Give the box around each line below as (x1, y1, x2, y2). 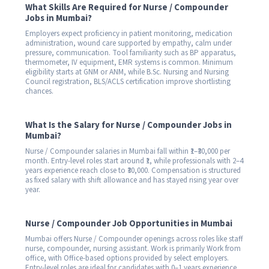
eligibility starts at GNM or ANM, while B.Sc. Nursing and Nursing (25, 66, 229, 77)
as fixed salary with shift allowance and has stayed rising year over (25, 174, 238, 186)
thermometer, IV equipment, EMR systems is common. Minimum (25, 56, 233, 68)
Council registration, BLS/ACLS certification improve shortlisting (25, 76, 231, 87)
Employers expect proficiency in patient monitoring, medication (25, 28, 232, 39)
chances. (25, 85, 53, 97)
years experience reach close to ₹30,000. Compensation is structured (25, 165, 241, 176)
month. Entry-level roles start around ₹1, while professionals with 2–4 (25, 155, 243, 166)
